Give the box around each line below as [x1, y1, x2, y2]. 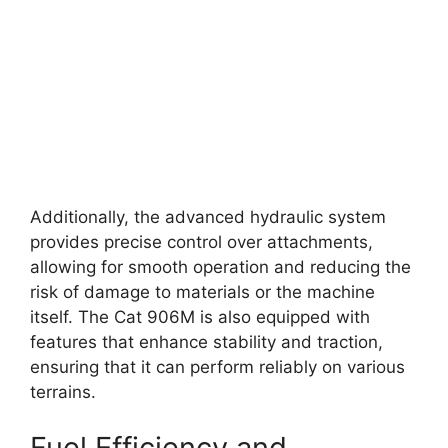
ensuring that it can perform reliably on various [30, 357, 405, 378]
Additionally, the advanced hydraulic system [30, 207, 386, 228]
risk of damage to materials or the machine [30, 282, 375, 303]
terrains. [30, 382, 96, 403]
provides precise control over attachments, [30, 232, 373, 253]
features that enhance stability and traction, [30, 332, 383, 353]
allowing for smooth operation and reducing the [30, 257, 411, 278]
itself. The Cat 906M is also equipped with [30, 307, 370, 328]
